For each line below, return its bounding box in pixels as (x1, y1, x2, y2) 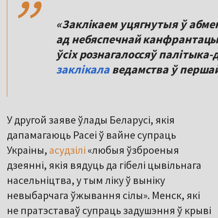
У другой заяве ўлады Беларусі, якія (7, 113, 175, 127)
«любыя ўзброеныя (88, 143, 179, 157)
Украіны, (7, 143, 49, 157)
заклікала (56, 62, 110, 77)
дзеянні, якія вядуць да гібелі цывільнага (7, 158, 201, 172)
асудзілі (49, 143, 88, 157)
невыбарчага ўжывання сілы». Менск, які (7, 188, 200, 202)
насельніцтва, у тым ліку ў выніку (7, 173, 165, 187)
